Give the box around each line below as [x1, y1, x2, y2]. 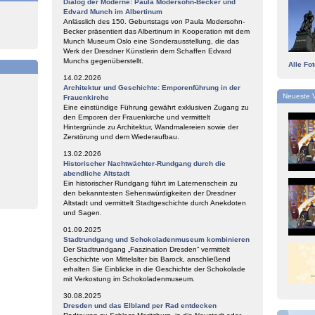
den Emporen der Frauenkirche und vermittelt [63, 113, 210, 121]
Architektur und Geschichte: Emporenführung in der [63, 84, 240, 91]
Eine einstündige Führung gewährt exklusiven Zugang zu [63, 103, 249, 111]
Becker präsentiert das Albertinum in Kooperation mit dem [63, 27, 250, 35]
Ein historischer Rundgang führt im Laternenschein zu [63, 179, 238, 187]
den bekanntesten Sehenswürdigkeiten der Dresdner [63, 189, 236, 197]
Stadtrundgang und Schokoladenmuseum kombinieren [63, 236, 250, 243]
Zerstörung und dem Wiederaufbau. [63, 133, 179, 141]
